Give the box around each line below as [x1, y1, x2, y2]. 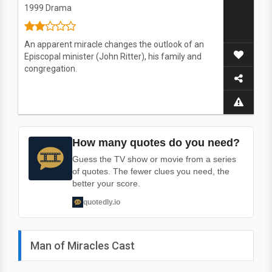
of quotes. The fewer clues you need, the [72, 166, 229, 176]
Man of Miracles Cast [30, 239, 135, 252]
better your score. [72, 178, 140, 188]
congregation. [24, 64, 77, 73]
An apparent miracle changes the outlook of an [24, 39, 204, 49]
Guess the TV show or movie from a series [72, 154, 236, 164]
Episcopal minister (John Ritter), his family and [24, 52, 202, 61]
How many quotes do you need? [72, 137, 240, 149]
